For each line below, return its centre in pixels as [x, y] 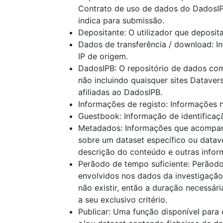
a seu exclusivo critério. [123, 200]
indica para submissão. [121, 20]
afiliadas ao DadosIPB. [120, 92]
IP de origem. [103, 56]
